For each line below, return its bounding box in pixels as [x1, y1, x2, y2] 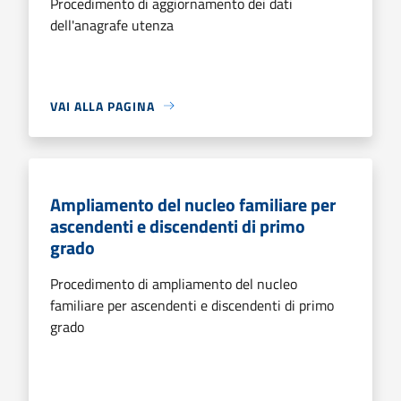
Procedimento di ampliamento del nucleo [50, 272, 297, 294]
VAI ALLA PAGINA [50, 96, 155, 115]
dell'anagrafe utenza [50, 13, 174, 36]
